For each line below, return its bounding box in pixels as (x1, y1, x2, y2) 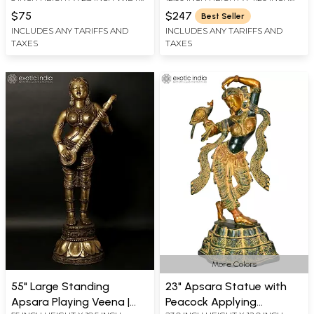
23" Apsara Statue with (165, 280, 287, 294)
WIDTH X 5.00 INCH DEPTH (165, 3, 273, 14)
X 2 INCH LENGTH (11, 3, 83, 14)
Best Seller (201, 11, 245, 21)
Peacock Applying (165, 295, 257, 309)
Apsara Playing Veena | (11, 295, 130, 309)
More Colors (212, 259, 257, 270)
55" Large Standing (11, 280, 109, 294)
